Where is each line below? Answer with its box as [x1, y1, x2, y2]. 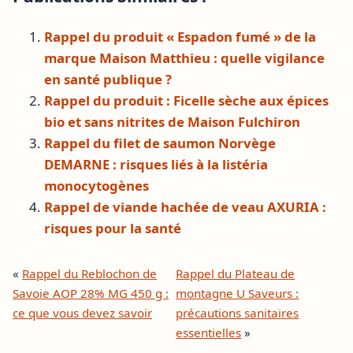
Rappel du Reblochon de [22, 266, 157, 282]
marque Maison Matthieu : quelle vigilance [44, 49, 325, 68]
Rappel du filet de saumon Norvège [44, 134, 276, 153]
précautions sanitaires [176, 305, 299, 321]
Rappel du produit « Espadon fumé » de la [44, 28, 316, 46]
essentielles [176, 325, 242, 341]
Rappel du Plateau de [176, 266, 295, 282]
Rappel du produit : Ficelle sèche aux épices [44, 91, 329, 110]
